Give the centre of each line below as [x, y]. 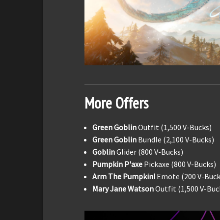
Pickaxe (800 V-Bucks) [179, 164]
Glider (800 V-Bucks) [150, 152]
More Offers [116, 103]
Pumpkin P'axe [117, 164]
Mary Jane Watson [124, 189]
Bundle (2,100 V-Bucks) [176, 140]
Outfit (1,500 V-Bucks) [175, 127]
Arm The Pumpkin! [124, 177]
